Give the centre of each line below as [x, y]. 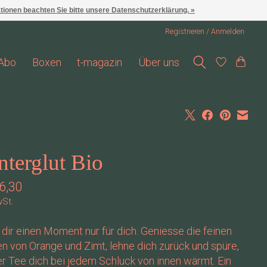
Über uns [159, 62]
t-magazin [100, 62]
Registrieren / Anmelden [205, 31]
